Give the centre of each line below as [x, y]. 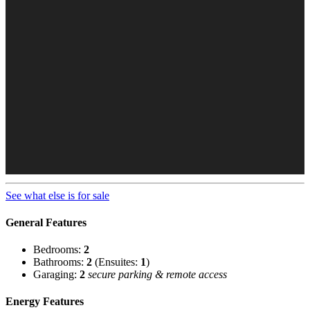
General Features [46, 222]
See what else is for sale [57, 195]
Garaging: [56, 275]
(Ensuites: [116, 262]
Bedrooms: [58, 250]
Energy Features [45, 302]
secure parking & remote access [157, 275]
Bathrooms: [60, 262]
